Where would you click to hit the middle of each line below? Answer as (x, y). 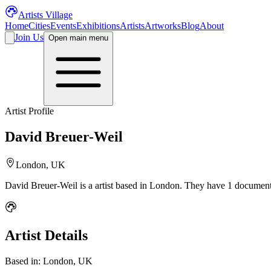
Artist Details (46, 235)
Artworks (163, 26)
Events (63, 26)
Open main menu (78, 38)
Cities (39, 26)
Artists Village (45, 15)
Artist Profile (29, 111)
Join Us (29, 37)
